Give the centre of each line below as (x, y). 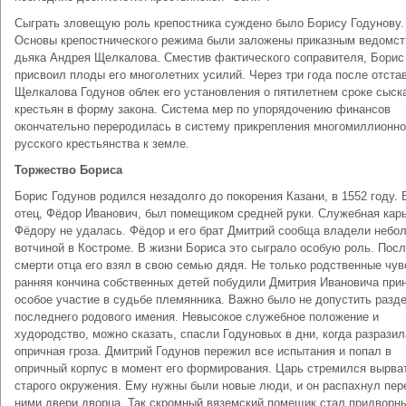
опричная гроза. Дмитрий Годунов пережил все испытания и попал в (203, 351)
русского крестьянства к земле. (102, 144)
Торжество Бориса (68, 170)
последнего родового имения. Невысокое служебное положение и (197, 317)
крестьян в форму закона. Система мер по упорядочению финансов (203, 109)
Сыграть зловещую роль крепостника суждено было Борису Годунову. (209, 23)
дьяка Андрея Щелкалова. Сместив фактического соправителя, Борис (209, 58)
